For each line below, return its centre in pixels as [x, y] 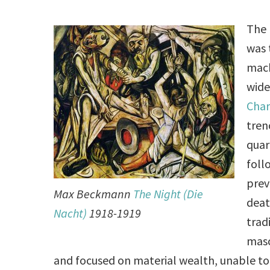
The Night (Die [168, 193]
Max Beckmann [94, 193]
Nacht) [71, 213]
